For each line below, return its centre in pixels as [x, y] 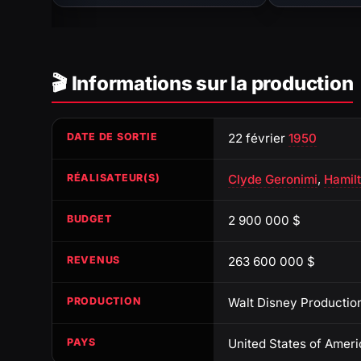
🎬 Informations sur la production [203, 83]
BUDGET [89, 218]
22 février [258, 138]
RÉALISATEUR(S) [114, 177]
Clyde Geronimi [273, 179]
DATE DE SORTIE [112, 136]
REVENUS [94, 259]
